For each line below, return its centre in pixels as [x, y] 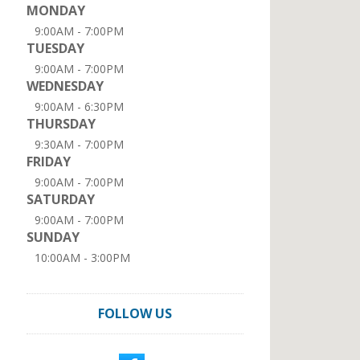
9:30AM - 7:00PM [79, 144]
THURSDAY [61, 124]
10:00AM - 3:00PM [82, 258]
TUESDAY [55, 48]
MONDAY [56, 10]
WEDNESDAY [65, 86]
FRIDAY [49, 162]
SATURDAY [61, 199]
